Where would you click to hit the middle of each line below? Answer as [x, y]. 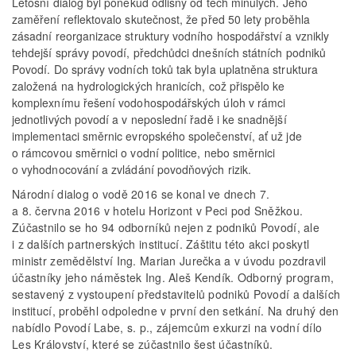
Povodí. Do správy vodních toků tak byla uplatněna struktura [165, 70]
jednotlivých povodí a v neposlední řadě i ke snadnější [149, 120]
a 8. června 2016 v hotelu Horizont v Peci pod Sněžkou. [158, 211]
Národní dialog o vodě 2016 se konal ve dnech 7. [141, 194]
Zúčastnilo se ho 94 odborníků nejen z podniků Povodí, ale [166, 228]
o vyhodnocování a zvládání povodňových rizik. [132, 170]
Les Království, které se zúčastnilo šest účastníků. [143, 344]
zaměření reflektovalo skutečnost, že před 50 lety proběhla [161, 19]
